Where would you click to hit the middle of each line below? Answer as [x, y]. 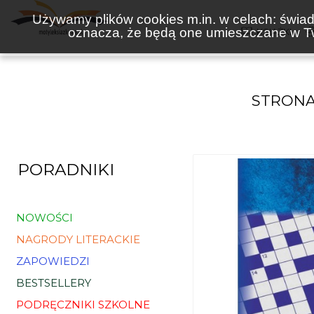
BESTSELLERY [54, 283]
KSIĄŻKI [274, 32]
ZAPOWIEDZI [53, 261]
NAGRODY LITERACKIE [78, 239]
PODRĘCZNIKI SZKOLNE [83, 305]
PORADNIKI [66, 170]
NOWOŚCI [45, 218]
